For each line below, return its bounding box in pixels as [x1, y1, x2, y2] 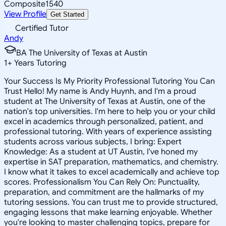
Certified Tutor [15, 23, 69, 33]
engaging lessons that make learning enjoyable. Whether [4, 207, 212, 217]
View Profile [4, 9, 46, 19]
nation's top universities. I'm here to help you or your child [4, 106, 215, 117]
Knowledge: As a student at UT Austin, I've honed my [4, 146, 198, 157]
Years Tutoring [12, 58, 67, 68]
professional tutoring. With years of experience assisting [4, 126, 212, 137]
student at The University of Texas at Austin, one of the [4, 96, 205, 106]
